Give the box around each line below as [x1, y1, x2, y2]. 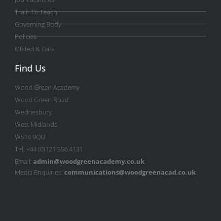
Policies [15, 32, 37, 41]
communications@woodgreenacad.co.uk [64, 168, 196, 177]
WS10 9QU [15, 132, 45, 141]
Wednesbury [15, 107, 52, 116]
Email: [15, 156, 33, 166]
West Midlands [15, 119, 57, 129]
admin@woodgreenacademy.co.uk [33, 156, 145, 166]
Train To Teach [15, 7, 57, 16]
